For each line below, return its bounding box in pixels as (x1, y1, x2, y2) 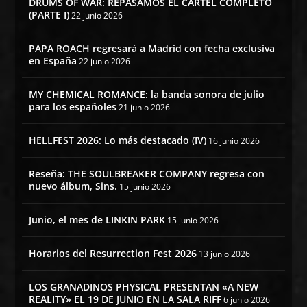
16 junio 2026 (208, 135, 260, 147)
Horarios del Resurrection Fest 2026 (29, 247, 197, 260)
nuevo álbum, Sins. (29, 180, 118, 193)
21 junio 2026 (119, 101, 171, 114)
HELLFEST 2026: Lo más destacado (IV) (29, 134, 207, 147)
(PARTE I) (29, 8, 70, 22)
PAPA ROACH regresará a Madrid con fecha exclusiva (29, 42, 275, 56)
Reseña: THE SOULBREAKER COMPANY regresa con (29, 167, 265, 181)
